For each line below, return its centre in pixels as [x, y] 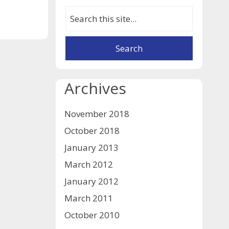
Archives [95, 88]
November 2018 [97, 113]
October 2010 [92, 215]
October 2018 [92, 130]
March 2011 [88, 198]
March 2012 [88, 164]
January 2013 [91, 147]
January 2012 [91, 181]
